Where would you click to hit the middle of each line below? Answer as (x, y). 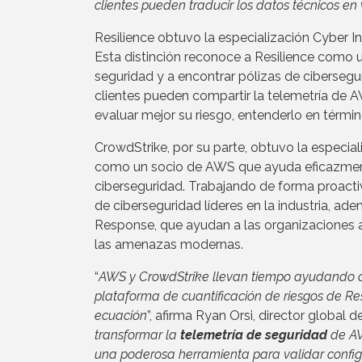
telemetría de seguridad (254, 335)
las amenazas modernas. (169, 244)
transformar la (137, 335)
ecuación (121, 315)
